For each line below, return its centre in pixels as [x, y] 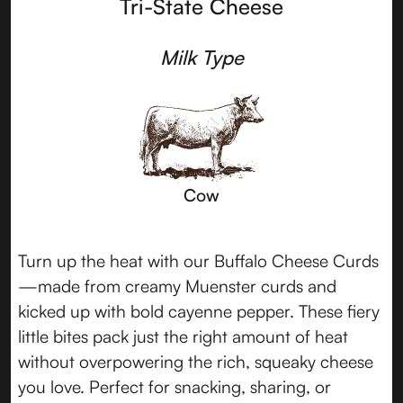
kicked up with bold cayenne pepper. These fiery [199, 312]
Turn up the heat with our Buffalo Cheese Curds [198, 261]
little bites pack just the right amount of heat [183, 337]
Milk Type [201, 58]
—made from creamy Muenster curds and [177, 287]
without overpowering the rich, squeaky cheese [196, 362]
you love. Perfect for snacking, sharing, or [175, 387]
